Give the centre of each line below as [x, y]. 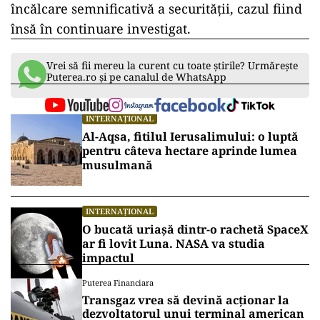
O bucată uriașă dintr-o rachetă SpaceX [195, 229]
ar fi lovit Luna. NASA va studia [174, 243]
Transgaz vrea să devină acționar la [186, 300]
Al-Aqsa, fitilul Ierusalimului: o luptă [190, 136]
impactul [108, 257]
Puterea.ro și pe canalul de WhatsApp [136, 76]
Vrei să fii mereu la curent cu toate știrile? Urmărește [172, 65]
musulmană [117, 165]
